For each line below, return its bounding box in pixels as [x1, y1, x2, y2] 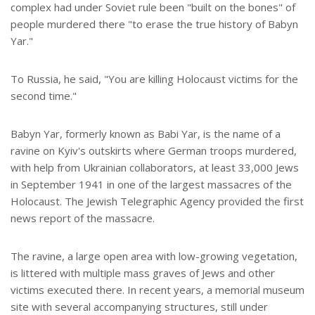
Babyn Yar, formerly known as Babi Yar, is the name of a [11, 127, 281, 141]
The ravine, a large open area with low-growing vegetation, [11, 249, 297, 264]
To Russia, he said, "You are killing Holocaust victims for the [11, 72, 298, 86]
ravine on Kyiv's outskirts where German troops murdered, [11, 143, 297, 158]
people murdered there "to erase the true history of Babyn [11, 17, 298, 32]
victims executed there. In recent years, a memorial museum [11, 283, 304, 297]
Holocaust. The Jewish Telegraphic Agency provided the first [11, 194, 304, 209]
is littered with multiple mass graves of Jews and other [11, 266, 275, 281]
